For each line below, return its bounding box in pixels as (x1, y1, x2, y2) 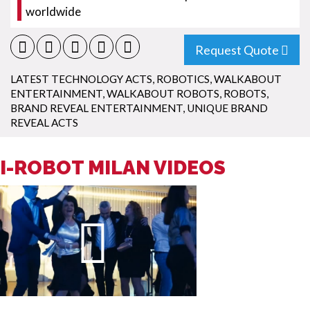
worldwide (26, 4, 81, 19)
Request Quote (195, 42, 279, 57)
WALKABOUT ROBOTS (107, 87, 219, 100)
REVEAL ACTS (10, 116, 78, 129)
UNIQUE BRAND (187, 102, 268, 114)
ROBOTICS (156, 73, 210, 85)
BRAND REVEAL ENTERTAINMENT (10, 102, 183, 114)
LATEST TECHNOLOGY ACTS (10, 73, 152, 85)
